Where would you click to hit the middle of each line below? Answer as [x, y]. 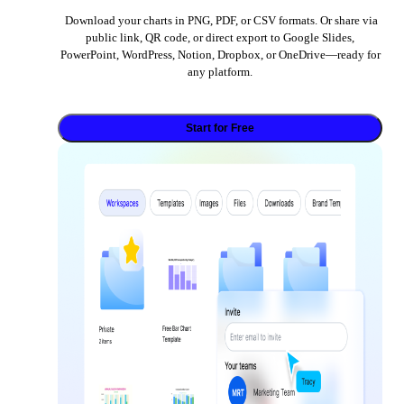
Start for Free [220, 129]
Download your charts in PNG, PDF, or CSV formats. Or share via [220, 21]
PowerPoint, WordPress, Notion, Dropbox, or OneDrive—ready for [220, 55]
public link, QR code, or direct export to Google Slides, [220, 38]
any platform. [220, 72]
